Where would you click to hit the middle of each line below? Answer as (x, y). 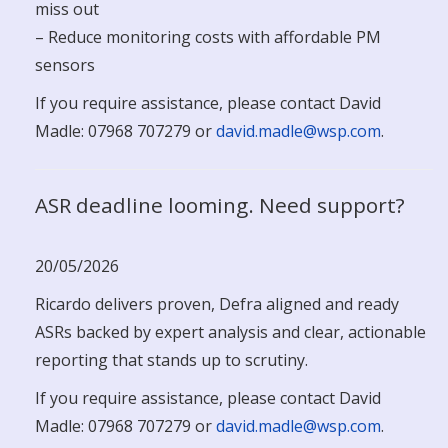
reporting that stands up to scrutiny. (171, 360)
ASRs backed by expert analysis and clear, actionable (230, 332)
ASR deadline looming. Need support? (220, 205)
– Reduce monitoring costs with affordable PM (208, 37)
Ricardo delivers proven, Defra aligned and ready (217, 304)
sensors (65, 65)
